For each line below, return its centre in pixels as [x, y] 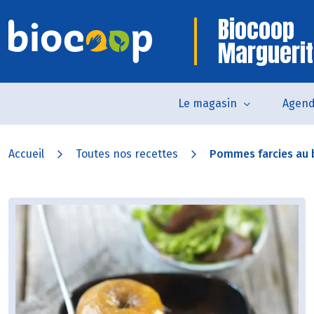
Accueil [26, 154]
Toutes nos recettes [127, 154]
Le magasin [207, 103]
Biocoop [256, 29]
